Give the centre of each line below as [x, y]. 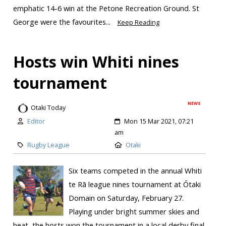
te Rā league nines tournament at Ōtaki [134, 184]
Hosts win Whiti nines [96, 61]
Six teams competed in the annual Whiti [135, 171]
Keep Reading [138, 22]
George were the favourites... [63, 21]
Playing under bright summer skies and [134, 212]
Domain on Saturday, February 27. [126, 198]
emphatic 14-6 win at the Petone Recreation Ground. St [106, 8]
